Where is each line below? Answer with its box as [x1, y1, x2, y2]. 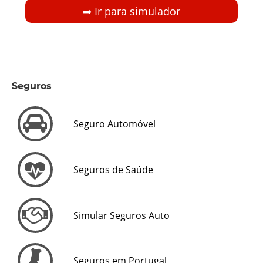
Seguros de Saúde [73, 163, 153, 176]
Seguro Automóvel [73, 117, 156, 130]
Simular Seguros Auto [73, 208, 170, 222]
